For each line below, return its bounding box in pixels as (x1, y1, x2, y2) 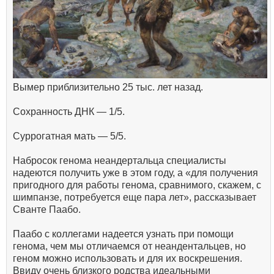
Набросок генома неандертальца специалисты (13, 155, 226, 166)
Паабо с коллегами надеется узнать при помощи (13, 229, 234, 240)
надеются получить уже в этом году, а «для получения (13, 168, 258, 179)
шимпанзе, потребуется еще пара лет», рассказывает (13, 192, 256, 203)
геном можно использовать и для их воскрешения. (13, 253, 242, 264)
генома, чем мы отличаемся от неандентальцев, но (13, 241, 246, 252)
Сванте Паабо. (13, 204, 81, 215)
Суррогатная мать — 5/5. (13, 131, 126, 142)
